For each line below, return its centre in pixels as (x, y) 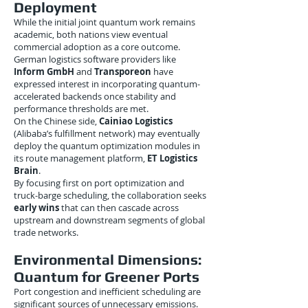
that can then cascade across (119, 208)
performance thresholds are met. (81, 109)
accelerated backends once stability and (95, 96)
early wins (36, 208)
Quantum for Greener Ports (107, 277)
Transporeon (123, 71)
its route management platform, (80, 158)
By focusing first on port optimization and (99, 183)
